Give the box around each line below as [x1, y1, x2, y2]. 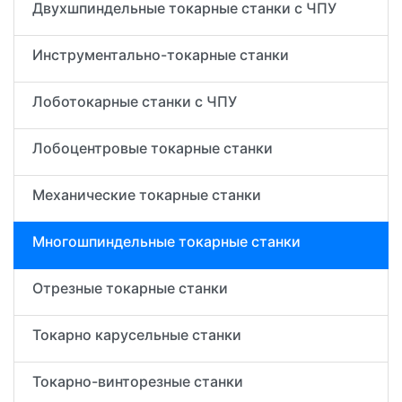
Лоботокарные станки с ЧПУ [32, 92, 237, 110]
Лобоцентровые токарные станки [32, 139, 273, 157]
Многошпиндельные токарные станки [32, 232, 301, 250]
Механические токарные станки [32, 186, 261, 204]
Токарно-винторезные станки [32, 372, 243, 390]
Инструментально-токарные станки [32, 46, 289, 64]
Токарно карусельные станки [32, 326, 241, 344]
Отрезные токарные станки [32, 279, 228, 297]
